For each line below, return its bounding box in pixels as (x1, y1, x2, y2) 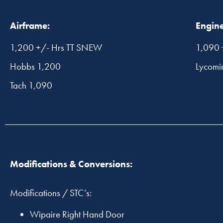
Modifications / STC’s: (10, 187, 92, 200)
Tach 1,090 (10, 79, 52, 92)
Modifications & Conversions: (10, 158, 132, 171)
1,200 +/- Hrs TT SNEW (10, 41, 102, 54)
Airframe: (10, 19, 50, 32)
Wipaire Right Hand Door (30, 208, 124, 221)
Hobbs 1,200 (10, 60, 61, 73)
